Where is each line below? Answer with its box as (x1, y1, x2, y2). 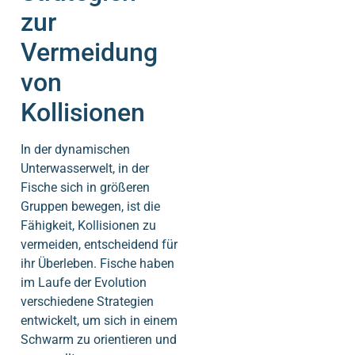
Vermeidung (21, 36, 158, 67)
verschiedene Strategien (21, 293, 154, 309)
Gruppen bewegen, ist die (21, 198, 160, 214)
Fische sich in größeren (21, 179, 150, 195)
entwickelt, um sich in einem (21, 312, 177, 328)
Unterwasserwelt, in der (21, 160, 149, 176)
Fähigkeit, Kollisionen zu (21, 217, 156, 233)
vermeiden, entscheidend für (21, 236, 177, 252)
